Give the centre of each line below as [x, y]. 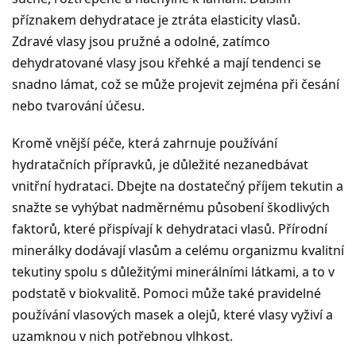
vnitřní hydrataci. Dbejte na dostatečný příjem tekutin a [178, 186]
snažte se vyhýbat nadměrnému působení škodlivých [171, 207]
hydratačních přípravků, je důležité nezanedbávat [160, 164]
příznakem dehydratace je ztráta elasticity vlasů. [156, 19]
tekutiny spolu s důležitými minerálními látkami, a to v [173, 271]
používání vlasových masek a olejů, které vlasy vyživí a [172, 314]
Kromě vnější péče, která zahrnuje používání [145, 143]
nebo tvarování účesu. [78, 105]
